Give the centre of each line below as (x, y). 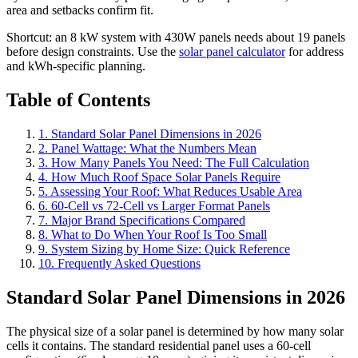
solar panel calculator (232, 52)
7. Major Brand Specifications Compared (142, 221)
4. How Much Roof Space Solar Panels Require (159, 177)
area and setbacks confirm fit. (80, 10)
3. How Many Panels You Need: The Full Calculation (174, 163)
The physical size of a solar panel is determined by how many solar (175, 331)
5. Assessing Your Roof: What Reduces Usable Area (170, 192)
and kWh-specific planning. (76, 66)
